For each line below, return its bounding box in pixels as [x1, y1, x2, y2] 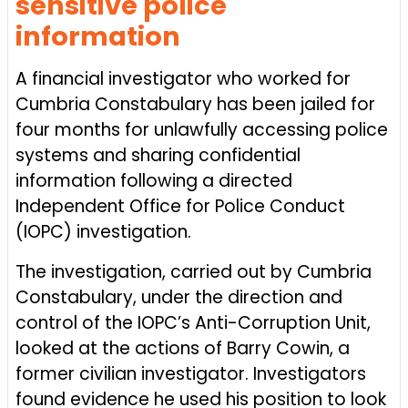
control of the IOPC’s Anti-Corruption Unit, [15, 311, 371, 335]
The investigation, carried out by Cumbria [15, 260, 372, 284]
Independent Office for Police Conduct [15, 194, 345, 219]
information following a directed [15, 168, 292, 193]
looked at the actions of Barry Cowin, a [15, 336, 350, 361]
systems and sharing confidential [15, 143, 301, 168]
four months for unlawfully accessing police [15, 117, 388, 142]
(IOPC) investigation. [15, 219, 191, 244]
